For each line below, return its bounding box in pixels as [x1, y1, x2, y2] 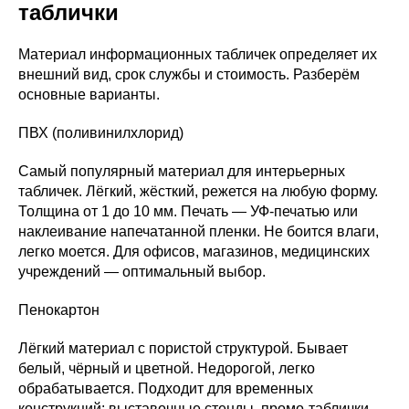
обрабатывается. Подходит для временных [18, 380, 313, 396]
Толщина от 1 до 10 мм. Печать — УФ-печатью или [18, 203, 358, 219]
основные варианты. [18, 86, 160, 102]
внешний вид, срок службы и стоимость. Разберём [18, 66, 360, 82]
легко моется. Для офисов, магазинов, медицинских [18, 243, 370, 259]
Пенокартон [18, 301, 100, 318]
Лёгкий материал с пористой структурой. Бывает [18, 340, 348, 356]
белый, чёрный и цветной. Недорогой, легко [18, 360, 315, 376]
